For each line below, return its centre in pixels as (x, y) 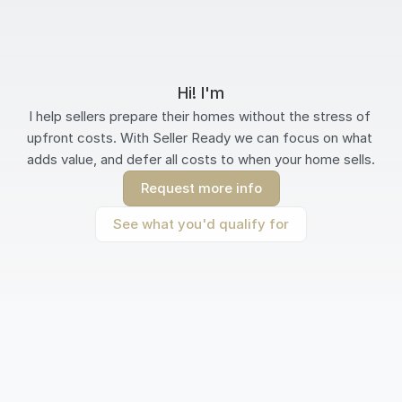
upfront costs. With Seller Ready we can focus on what (200, 138)
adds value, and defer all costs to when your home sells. (201, 159)
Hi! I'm (201, 93)
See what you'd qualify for (201, 224)
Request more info (201, 188)
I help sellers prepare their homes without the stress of (199, 116)
